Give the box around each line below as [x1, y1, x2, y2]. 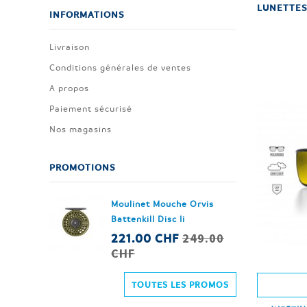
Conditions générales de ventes [49, 62, 191, 73]
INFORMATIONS [49, 8, 125, 20]
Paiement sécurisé [49, 103, 132, 114]
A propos [49, 82, 89, 93]
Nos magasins [49, 123, 112, 134]
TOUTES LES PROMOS [131, 279, 229, 290]
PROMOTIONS [49, 161, 116, 173]
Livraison [49, 41, 90, 52]
